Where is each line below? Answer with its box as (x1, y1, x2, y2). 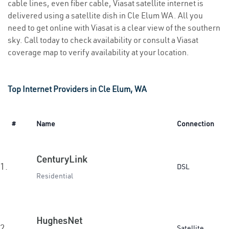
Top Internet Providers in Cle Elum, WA (8, 84, 147, 94)
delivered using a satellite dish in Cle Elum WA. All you (8, 10, 203, 20)
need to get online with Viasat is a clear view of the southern (8, 22, 220, 33)
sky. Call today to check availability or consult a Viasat (8, 35, 198, 45)
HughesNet (36, 215, 82, 226)
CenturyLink (36, 153, 87, 165)
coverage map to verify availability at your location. (8, 47, 189, 57)
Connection (177, 119, 214, 128)
